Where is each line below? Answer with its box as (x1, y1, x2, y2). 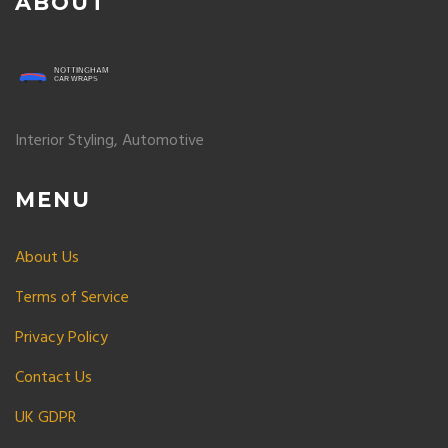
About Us (15, 245, 79, 271)
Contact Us (15, 365, 92, 391)
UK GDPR (15, 405, 76, 431)
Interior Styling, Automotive (15, 128, 204, 154)
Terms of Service (15, 285, 129, 311)
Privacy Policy (15, 325, 108, 351)
